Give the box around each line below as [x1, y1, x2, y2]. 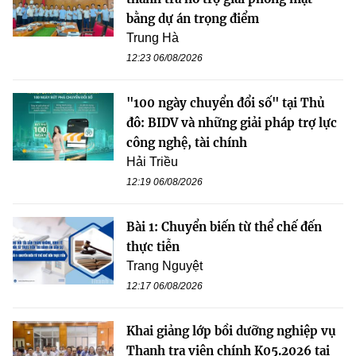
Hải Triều [126, 154, 178, 168]
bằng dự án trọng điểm [126, 10, 259, 26]
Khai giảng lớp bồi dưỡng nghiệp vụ [126, 323, 336, 339]
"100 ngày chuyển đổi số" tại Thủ [126, 95, 325, 110]
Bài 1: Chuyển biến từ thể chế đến [126, 219, 322, 234]
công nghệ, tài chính [126, 134, 247, 150]
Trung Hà [126, 30, 179, 44]
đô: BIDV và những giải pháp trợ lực [126, 114, 337, 130]
